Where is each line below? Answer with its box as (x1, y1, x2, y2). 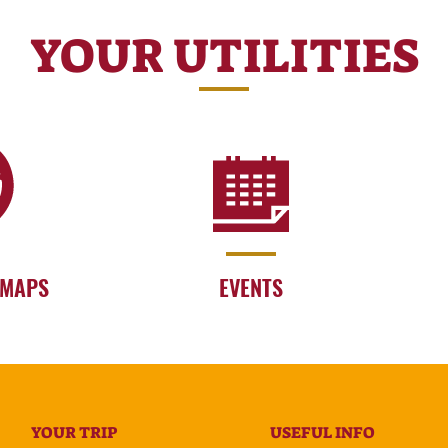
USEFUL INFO (270, 422, 376, 444)
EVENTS (219, 271, 283, 304)
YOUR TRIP (30, 422, 117, 444)
